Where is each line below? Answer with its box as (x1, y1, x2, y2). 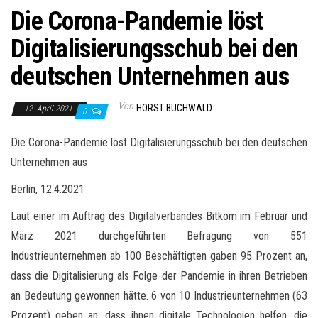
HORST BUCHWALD (136, 102, 212, 114)
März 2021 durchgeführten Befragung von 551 (11, 229, 307, 243)
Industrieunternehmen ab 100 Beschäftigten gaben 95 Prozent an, (11, 248, 307, 263)
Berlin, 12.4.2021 (11, 182, 84, 196)
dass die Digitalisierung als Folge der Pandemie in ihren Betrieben (11, 268, 307, 283)
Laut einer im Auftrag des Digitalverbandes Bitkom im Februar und (11, 209, 307, 223)
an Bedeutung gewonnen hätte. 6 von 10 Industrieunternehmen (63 (11, 288, 307, 302)
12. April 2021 (24, 103, 75, 114)
